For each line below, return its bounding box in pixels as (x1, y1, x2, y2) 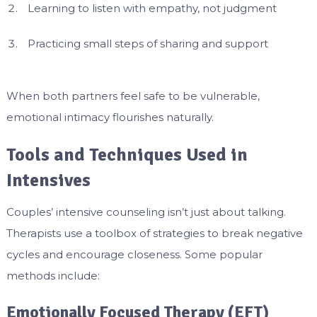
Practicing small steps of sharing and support (27, 37, 268, 51)
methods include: (6, 268, 100, 282)
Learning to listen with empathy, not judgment (27, 1, 277, 16)
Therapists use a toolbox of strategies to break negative (6, 226, 303, 240)
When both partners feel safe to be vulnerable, (6, 88, 260, 103)
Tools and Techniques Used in (6, 143, 248, 166)
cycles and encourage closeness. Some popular (6, 247, 263, 261)
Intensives (6, 168, 91, 192)
